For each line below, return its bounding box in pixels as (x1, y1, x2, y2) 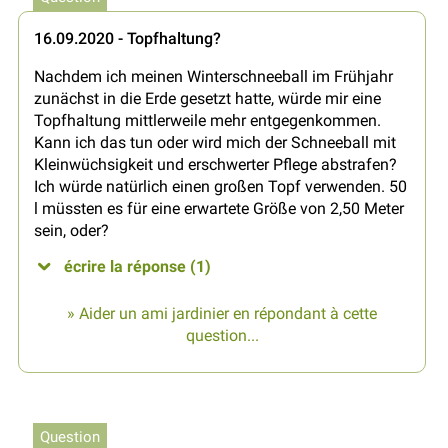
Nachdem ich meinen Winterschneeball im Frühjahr (34, 67, 393, 87)
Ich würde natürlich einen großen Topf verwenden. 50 (34, 177, 407, 197)
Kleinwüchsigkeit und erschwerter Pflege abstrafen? (34, 155, 397, 175)
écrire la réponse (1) (64, 257, 211, 277)
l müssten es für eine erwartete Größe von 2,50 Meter (34, 199, 404, 219)
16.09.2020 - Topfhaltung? (34, 29, 221, 49)
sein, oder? (34, 221, 109, 241)
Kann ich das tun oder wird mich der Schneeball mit (34, 133, 396, 153)
